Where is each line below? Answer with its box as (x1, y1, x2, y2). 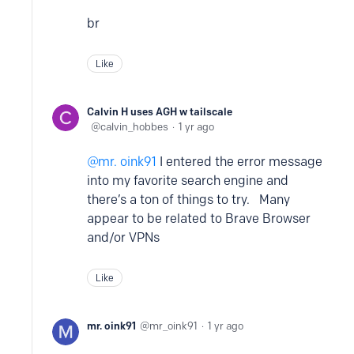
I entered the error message (156, 154, 322, 169)
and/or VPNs (87, 230, 160, 245)
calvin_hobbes (100, 120, 168, 133)
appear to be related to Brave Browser (87, 211, 311, 226)
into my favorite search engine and (87, 173, 288, 188)
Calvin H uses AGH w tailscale (87, 105, 232, 118)
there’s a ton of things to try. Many (87, 192, 290, 207)
